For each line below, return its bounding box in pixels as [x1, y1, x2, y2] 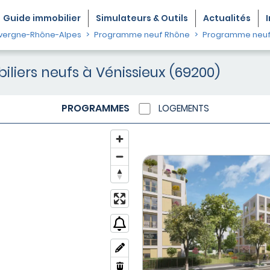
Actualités [203, 11, 251, 24]
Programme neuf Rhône [94, 29, 190, 40]
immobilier [31, 11, 81, 24]
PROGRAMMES [61, 101, 130, 116]
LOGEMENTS [158, 102, 209, 115]
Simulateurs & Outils [96, 11, 188, 24]
